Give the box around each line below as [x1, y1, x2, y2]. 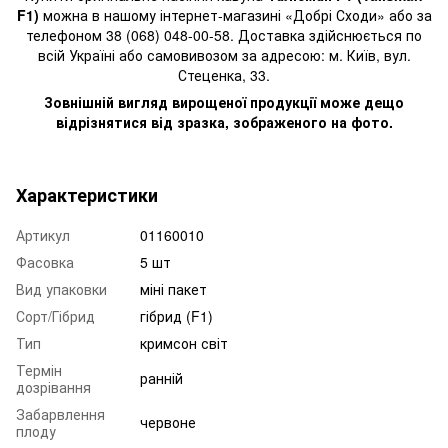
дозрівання [16, 376, 91, 397]
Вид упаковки [16, 278, 107, 299]
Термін [16, 359, 62, 380]
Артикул [16, 224, 70, 245]
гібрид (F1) [140, 305, 213, 326]
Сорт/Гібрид [16, 305, 95, 326]
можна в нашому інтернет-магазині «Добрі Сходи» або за [42, 4, 432, 25]
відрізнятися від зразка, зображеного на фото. [55, 111, 393, 132]
